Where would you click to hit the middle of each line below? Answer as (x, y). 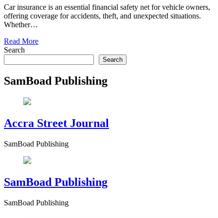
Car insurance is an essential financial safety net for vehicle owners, (107, 7)
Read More (21, 41)
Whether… (21, 25)
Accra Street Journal (56, 123)
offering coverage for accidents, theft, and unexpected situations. (102, 16)
